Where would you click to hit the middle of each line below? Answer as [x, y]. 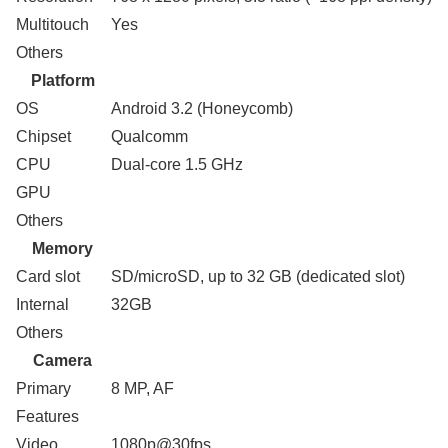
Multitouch [52, 25]
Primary [43, 389]
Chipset [43, 137]
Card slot [48, 277]
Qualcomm [149, 137]
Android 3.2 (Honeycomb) [202, 109]
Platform [62, 81]
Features [47, 417]
